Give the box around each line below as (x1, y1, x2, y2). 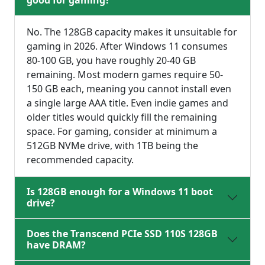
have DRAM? (27, 238, 86, 252)
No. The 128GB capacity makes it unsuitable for (27, 25, 237, 39)
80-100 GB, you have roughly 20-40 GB (27, 54, 196, 67)
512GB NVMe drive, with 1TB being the (27, 139, 198, 153)
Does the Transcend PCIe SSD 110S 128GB (27, 227, 218, 241)
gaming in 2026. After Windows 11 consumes (27, 40, 228, 53)
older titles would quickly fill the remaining (27, 111, 217, 124)
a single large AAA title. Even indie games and (27, 96, 228, 110)
